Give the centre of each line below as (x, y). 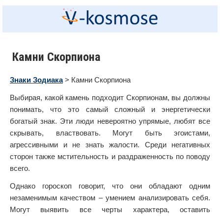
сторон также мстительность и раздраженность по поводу (110, 156)
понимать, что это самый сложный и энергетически (110, 109)
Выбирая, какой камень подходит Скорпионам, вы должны (110, 97)
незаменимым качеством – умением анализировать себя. (110, 198)
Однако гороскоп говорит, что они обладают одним (110, 186)
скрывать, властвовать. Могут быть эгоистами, (110, 133)
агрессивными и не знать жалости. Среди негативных (110, 145)
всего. (20, 168)
